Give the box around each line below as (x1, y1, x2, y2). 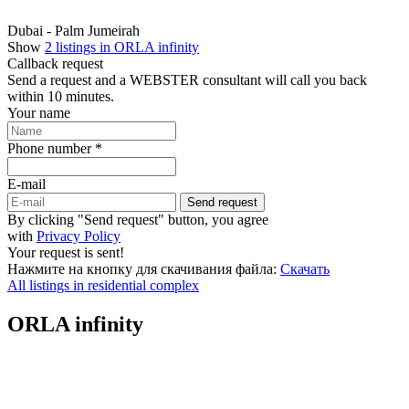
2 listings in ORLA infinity (45, 38, 199, 55)
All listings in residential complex (7, 277, 199, 293)
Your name (7, 104, 70, 121)
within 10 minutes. (7, 88, 114, 104)
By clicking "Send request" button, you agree (7, 211, 268, 227)
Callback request (7, 55, 103, 71)
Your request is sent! (7, 244, 124, 260)
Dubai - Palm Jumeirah (7, 22, 140, 38)
